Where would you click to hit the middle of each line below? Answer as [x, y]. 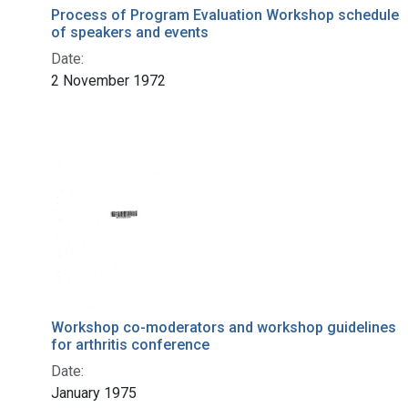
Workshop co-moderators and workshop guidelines [224, 328]
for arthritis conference [130, 345]
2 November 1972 [108, 81]
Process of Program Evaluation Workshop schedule [225, 15]
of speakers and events [130, 33]
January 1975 [94, 393]
